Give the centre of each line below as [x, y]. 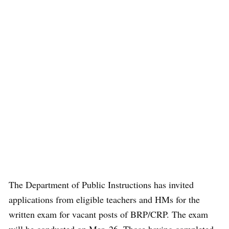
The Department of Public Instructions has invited [101, 185]
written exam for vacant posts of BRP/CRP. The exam [108, 214]
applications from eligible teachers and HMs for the [104, 199]
